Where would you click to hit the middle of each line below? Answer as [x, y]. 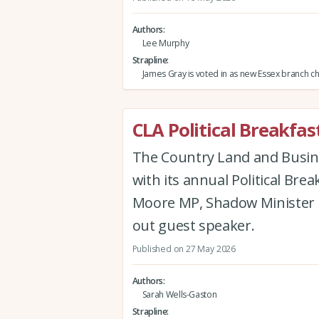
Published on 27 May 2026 [184, 249]
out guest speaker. [193, 226]
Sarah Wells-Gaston [179, 294]
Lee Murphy [166, 43]
